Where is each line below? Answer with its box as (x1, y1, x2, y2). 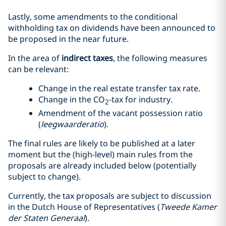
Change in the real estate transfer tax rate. (38, 83, 200, 94)
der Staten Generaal (8, 212, 85, 224)
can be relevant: (8, 64, 69, 75)
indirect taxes (62, 52, 113, 64)
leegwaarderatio (41, 119, 104, 130)
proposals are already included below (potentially (8, 160, 196, 172)
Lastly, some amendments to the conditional (8, 11, 178, 22)
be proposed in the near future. (8, 33, 129, 44)
